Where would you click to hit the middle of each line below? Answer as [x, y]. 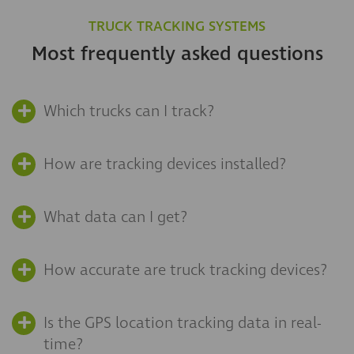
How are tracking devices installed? [165, 165]
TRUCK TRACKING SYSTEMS [177, 27]
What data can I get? [115, 218]
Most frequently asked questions [177, 55]
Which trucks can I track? [129, 112]
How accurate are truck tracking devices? [185, 271]
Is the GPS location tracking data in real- [182, 324]
